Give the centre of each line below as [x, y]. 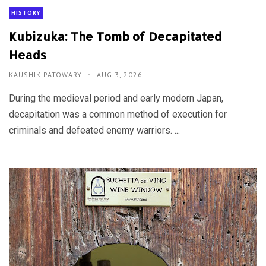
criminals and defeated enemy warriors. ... [94, 131]
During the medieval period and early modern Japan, [116, 99]
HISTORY [26, 13]
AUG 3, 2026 [120, 75]
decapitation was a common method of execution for [118, 115]
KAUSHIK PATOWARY [47, 75]
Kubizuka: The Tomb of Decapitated [115, 37]
